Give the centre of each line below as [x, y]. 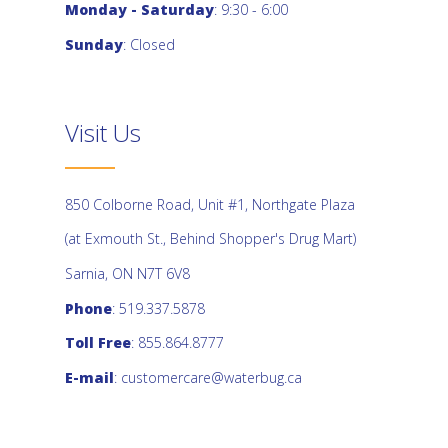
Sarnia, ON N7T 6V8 [127, 273]
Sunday [94, 44]
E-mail [89, 377]
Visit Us [103, 132]
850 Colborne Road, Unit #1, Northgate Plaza [210, 204]
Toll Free [98, 343]
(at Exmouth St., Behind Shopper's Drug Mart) [210, 239]
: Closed [149, 44]
